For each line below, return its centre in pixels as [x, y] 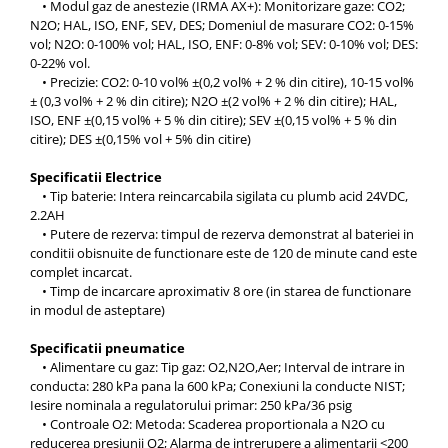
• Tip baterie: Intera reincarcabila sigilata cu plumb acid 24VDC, [219, 196]
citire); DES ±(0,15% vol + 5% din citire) [140, 139]
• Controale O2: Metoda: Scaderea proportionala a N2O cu [207, 424]
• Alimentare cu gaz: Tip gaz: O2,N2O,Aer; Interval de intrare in [217, 367]
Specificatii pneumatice [107, 348]
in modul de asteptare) [97, 310]
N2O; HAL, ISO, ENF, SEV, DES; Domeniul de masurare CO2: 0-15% [222, 25]
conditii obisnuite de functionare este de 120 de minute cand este [223, 253]
